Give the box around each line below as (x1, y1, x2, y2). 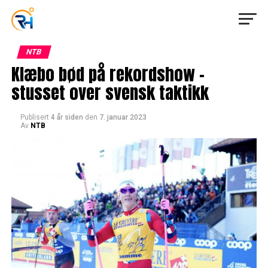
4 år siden (50, 113, 83, 121)
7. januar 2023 (99, 113, 147, 121)
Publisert (20, 113, 49, 121)
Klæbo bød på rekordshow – (11, 61, 205, 87)
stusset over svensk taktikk (11, 80, 209, 105)
